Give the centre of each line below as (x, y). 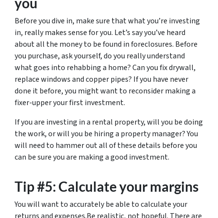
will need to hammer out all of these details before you (106, 145)
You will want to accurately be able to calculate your (101, 204)
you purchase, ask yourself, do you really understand (100, 56)
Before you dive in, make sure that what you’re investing (107, 21)
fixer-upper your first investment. (70, 103)
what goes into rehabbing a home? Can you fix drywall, (105, 68)
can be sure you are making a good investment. (92, 157)
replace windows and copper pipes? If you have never (101, 79)
